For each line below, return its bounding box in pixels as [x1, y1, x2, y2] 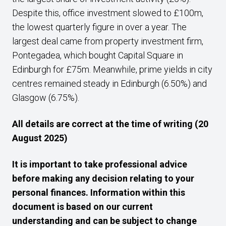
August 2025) [12, 133, 68, 143]
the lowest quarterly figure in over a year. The [12, 22, 187, 32]
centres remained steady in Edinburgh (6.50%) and [12, 78, 207, 89]
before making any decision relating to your [12, 173, 194, 184]
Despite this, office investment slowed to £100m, [12, 8, 203, 18]
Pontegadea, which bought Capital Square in [12, 50, 183, 61]
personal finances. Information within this [12, 187, 185, 198]
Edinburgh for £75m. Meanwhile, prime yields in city [12, 64, 212, 75]
